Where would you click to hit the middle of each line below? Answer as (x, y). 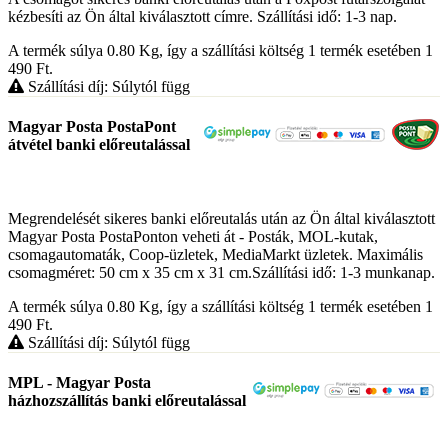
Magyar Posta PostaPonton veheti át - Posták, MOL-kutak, (193, 236)
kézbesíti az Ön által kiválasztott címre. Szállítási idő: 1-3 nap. (202, 17)
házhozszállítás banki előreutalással (127, 400)
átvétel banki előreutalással (99, 145)
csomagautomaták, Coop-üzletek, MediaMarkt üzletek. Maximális (215, 254)
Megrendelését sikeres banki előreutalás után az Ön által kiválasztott (221, 218)
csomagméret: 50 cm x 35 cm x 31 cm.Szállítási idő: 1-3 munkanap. (221, 272)
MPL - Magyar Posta (79, 382)
